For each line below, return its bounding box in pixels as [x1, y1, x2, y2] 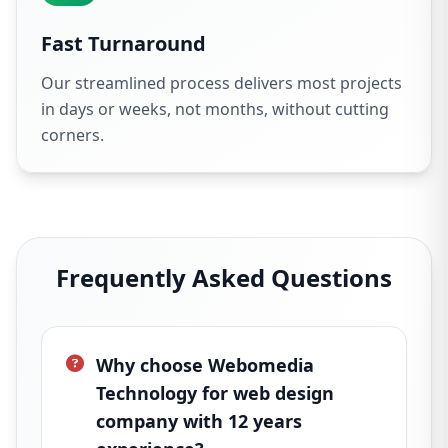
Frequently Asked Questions [56, 261, 392, 295]
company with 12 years [96, 409, 302, 434]
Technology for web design [96, 381, 334, 406]
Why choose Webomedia [96, 353, 314, 378]
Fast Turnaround [41, 30, 206, 58]
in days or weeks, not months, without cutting [41, 98, 389, 121]
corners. [41, 124, 104, 147]
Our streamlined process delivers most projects [41, 72, 402, 95]
